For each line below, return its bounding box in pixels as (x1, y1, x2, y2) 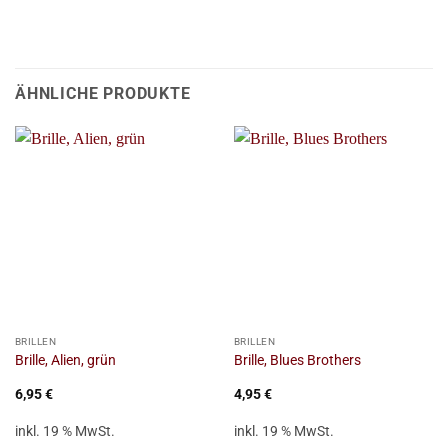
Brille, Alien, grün (14, 351, 116, 368)
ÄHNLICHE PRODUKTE (15, 84, 191, 104)
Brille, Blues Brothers (233, 351, 361, 368)
